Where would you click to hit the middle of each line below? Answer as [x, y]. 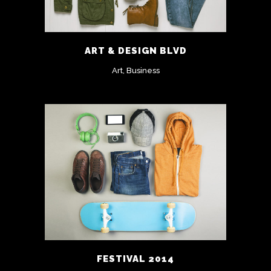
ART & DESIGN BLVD [135, 51]
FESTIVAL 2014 [135, 259]
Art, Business [135, 70]
